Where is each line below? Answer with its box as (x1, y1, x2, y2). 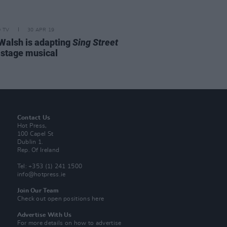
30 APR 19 (27, 27, 55, 32)
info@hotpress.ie (17, 171, 66, 177)
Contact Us (17, 115, 51, 121)
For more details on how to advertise (17, 220, 122, 226)
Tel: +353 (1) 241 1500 (17, 163, 83, 169)
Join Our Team (17, 187, 59, 194)
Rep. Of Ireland (17, 147, 60, 153)
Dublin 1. (17, 139, 44, 145)
